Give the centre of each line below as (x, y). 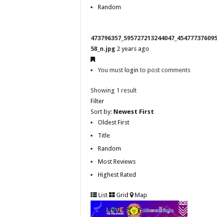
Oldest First (114, 122)
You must (111, 70)
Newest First (134, 111)
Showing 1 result (114, 90)
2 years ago (133, 48)
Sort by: (102, 111)
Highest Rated (117, 174)
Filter (97, 101)
